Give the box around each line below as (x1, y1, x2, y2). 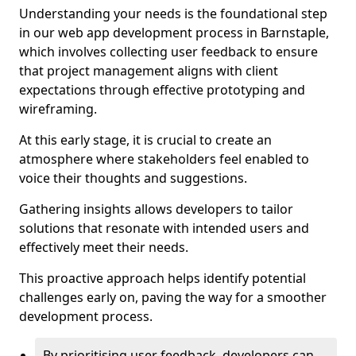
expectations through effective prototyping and (19, 81, 305, 99)
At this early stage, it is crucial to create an (19, 131, 272, 149)
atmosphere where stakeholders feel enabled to (19, 150, 309, 168)
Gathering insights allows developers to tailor (19, 200, 293, 218)
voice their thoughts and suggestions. (19, 169, 247, 187)
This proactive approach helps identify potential (19, 269, 306, 287)
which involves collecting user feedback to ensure (19, 43, 318, 60)
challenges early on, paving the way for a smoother (19, 288, 327, 306)
